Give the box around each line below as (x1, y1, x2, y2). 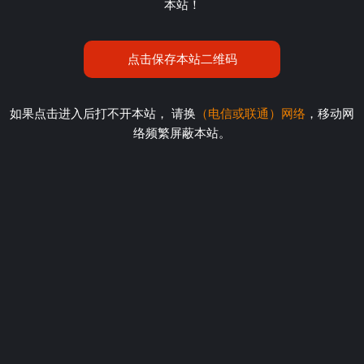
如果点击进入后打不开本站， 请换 (10, 106, 196, 121)
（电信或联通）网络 (196, 106, 305, 121)
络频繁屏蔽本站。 (133, 126, 231, 141)
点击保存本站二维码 (127, 51, 237, 66)
